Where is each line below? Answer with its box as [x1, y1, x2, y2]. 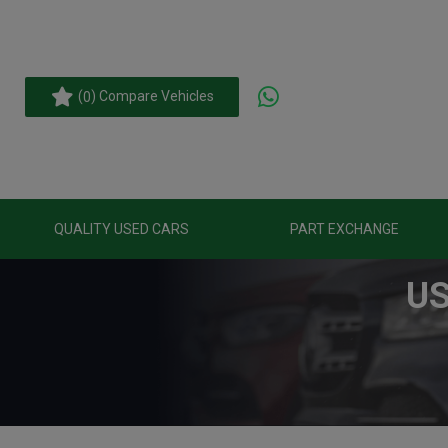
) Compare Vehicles [91, 87, 214, 104]
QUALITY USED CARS [53, 221, 189, 237]
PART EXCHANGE [290, 221, 399, 237]
